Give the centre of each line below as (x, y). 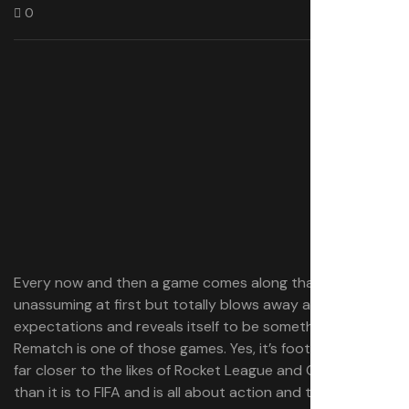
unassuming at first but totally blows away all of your (190, 304)
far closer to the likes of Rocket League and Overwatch (197, 370)
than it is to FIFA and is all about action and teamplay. (192, 392)
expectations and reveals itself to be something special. (200, 326)
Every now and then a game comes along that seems (190, 283)
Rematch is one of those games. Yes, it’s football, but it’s (199, 348)
